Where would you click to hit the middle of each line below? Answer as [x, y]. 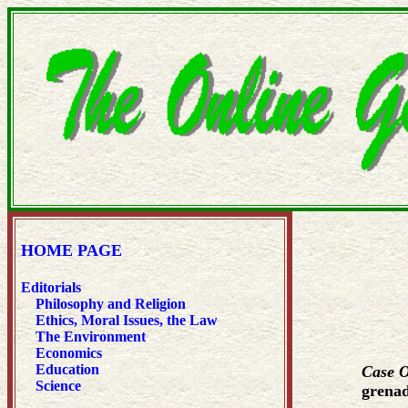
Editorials [51, 287]
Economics [67, 353]
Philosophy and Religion [111, 304]
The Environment [91, 337]
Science [58, 386]
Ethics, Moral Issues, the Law [127, 320]
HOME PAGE [71, 250]
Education [66, 369]
